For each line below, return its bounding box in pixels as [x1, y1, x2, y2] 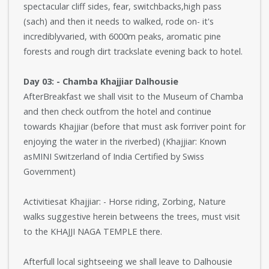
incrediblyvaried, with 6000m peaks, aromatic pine [23, 31, 221, 42]
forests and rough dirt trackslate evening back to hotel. [23, 46, 243, 57]
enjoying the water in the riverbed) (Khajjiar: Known [23, 136, 226, 147]
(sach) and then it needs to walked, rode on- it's [23, 16, 214, 27]
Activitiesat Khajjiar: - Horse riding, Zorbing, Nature [23, 196, 226, 207]
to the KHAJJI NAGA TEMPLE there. [23, 226, 162, 237]
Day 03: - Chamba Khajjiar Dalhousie [23, 76, 178, 87]
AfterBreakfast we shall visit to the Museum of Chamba [23, 91, 243, 102]
